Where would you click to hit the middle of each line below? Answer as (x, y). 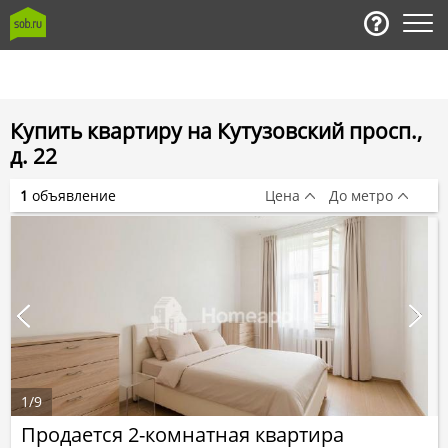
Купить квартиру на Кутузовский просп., (216, 131)
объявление (72, 195)
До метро (361, 195)
